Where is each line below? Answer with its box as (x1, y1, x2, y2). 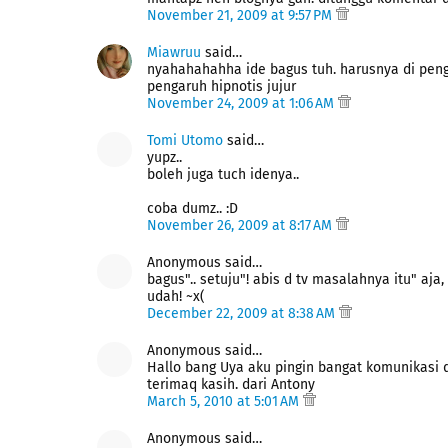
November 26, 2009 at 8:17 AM (147, 217, 336, 234)
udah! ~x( (147, 288, 205, 305)
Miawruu (147, 44, 201, 61)
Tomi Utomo (147, 132, 223, 149)
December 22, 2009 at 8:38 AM (147, 305, 339, 322)
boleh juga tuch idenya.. (147, 166, 299, 183)
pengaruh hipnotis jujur (147, 78, 296, 95)
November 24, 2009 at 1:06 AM (147, 95, 338, 112)
